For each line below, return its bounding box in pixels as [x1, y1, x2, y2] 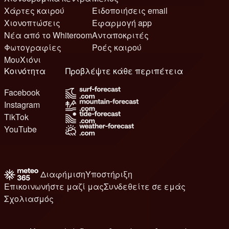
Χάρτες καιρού [4, 4, 64, 16]
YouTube [4, 123, 37, 135]
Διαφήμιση [40, 168, 85, 180]
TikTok [4, 110, 29, 123]
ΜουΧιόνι [4, 53, 41, 65]
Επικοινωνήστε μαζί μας [4, 180, 104, 192]
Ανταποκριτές [92, 29, 149, 41]
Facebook [4, 86, 40, 98]
